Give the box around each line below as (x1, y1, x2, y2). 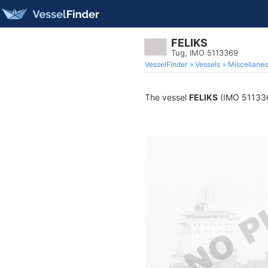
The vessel (145, 92, 189, 102)
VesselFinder (145, 60, 187, 69)
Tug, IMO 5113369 (171, 48, 238, 57)
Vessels (195, 60, 220, 69)
